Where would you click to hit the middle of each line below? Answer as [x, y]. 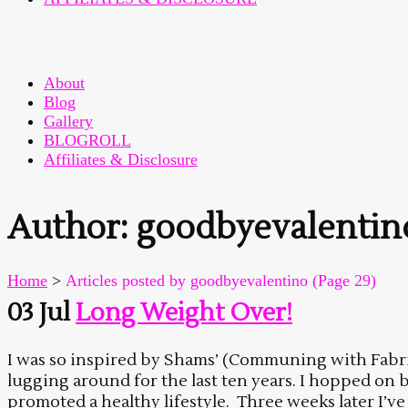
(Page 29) [342, 281]
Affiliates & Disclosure [121, 159]
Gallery [68, 121]
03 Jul [39, 313]
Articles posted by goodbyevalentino [187, 281]
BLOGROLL [87, 140]
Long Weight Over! [184, 313]
